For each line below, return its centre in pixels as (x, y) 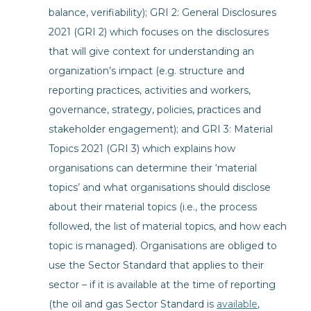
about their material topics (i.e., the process (153, 207)
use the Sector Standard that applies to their (156, 265)
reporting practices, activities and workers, (150, 90)
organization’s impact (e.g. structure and (146, 71)
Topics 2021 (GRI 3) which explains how (142, 149)
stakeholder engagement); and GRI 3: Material (161, 129)
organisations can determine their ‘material (153, 168)
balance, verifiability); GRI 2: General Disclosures (162, 12)
